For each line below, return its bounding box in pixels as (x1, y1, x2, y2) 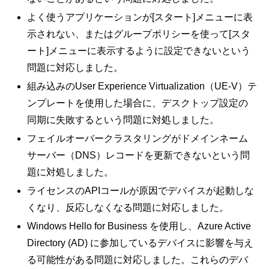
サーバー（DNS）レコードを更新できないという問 (27, 150, 250, 161)
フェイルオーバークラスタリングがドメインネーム (27, 133, 249, 144)
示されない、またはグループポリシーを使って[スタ (27, 28, 251, 39)
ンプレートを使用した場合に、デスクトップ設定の (27, 97, 249, 108)
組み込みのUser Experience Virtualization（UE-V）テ (27, 80, 258, 91)
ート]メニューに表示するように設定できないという (27, 45, 251, 56)
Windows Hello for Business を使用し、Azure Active (27, 221, 252, 232)
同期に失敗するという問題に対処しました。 (27, 114, 220, 125)
